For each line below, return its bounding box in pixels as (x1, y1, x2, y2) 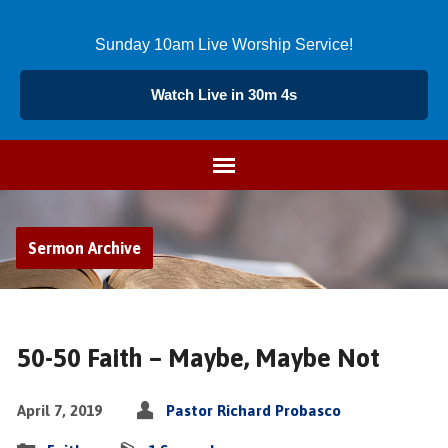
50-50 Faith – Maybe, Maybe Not (16, 343, 380, 372)
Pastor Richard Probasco (165, 402, 341, 419)
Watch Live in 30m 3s (151, 86, 297, 103)
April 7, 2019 (16, 402, 102, 419)
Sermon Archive (27, 239, 141, 257)
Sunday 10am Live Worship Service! (95, 36, 353, 53)
